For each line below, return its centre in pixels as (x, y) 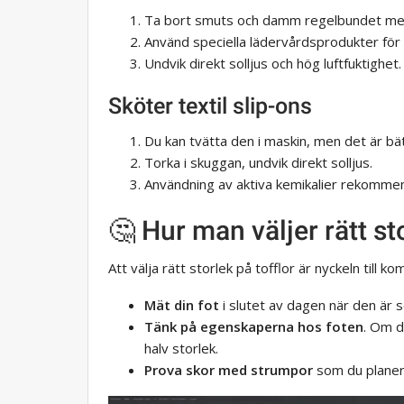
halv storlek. (181, 349)
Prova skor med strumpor (229, 370)
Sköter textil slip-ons (210, 106)
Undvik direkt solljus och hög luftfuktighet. (273, 64)
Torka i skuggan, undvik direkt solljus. (258, 163)
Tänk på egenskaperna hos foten (254, 327)
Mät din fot (182, 305)
